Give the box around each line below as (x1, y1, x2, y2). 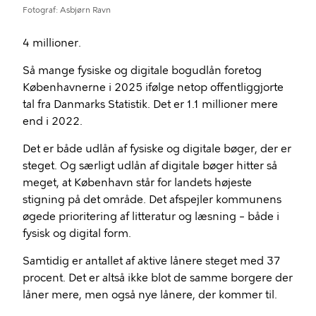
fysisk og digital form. (23, 226, 131, 240)
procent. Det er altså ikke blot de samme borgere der (23, 271, 293, 284)
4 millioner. (23, 36, 81, 49)
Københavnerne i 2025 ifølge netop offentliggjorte (23, 80, 284, 94)
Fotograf (23, 5, 56, 15)
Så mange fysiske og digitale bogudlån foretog (23, 63, 262, 77)
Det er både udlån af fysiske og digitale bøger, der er (23, 142, 291, 155)
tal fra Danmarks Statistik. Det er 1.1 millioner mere (23, 97, 278, 111)
